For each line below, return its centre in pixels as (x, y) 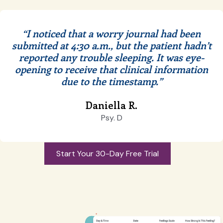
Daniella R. (111, 105)
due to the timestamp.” (111, 81)
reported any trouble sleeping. (88, 57)
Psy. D (111, 117)
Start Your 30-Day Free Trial (108, 153)
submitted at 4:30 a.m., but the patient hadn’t (111, 45)
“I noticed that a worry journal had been (111, 33)
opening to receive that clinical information (111, 69)
